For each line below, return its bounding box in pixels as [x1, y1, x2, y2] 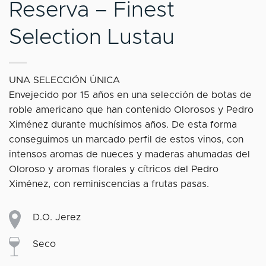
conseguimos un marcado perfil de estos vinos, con [9, 135, 243, 145]
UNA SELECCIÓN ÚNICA [9, 75, 120, 85]
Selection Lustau [9, 27, 175, 49]
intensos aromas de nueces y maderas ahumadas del [9, 150, 250, 160]
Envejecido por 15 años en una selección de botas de [9, 90, 252, 100]
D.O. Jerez [33, 212, 81, 222]
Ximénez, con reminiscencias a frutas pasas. [9, 179, 209, 189]
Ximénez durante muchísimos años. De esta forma [9, 120, 237, 130]
